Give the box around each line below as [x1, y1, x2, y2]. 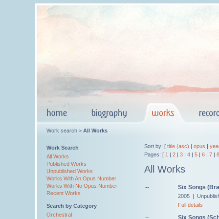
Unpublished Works [46, 168, 93, 174]
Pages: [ [144, 152, 165, 157]
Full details [178, 201, 203, 208]
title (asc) [167, 143, 189, 149]
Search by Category [46, 203, 97, 209]
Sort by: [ [144, 143, 167, 149]
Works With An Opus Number [46, 175, 116, 181]
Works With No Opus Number [46, 183, 117, 189]
